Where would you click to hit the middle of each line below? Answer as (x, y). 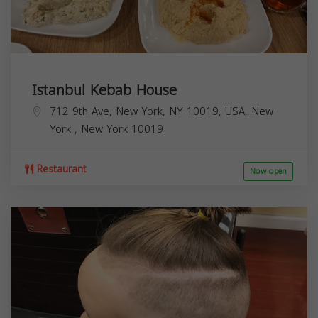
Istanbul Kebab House (104, 90)
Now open (268, 171)
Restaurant (60, 169)
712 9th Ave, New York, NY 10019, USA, (150, 111)
